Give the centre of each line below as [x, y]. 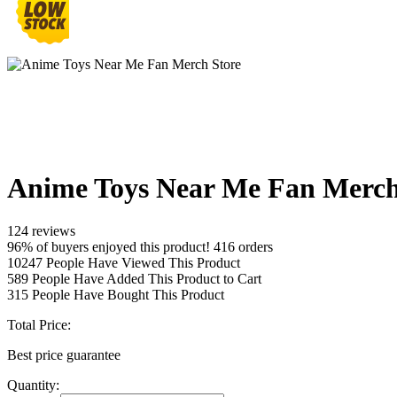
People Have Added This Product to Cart [145, 279]
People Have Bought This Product [126, 295]
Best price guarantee [64, 355]
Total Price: [39, 325]
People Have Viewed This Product [141, 263]
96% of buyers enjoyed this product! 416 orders [140, 247]
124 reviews [41, 231]
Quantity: [33, 385]
